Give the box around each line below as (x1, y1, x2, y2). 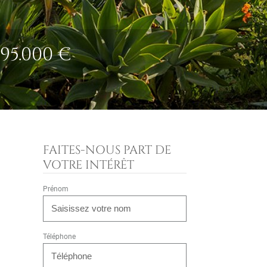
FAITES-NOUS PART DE (42, 142, 171, 158)
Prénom (42, 185, 69, 193)
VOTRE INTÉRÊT (42, 157, 134, 173)
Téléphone (42, 232, 76, 241)
